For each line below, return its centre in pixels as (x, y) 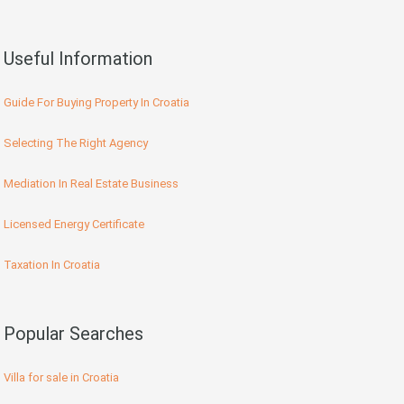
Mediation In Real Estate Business (91, 184)
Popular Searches (73, 334)
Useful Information (78, 59)
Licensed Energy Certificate (74, 225)
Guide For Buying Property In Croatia (96, 103)
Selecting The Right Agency (76, 143)
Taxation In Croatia (52, 265)
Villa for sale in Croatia (61, 378)
